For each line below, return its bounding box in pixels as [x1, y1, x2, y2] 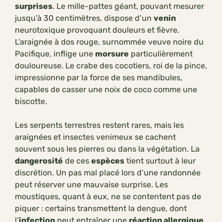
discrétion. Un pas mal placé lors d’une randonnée [15, 168, 201, 178]
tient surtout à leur [124, 156, 196, 166]
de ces [63, 156, 91, 166]
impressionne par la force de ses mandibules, [15, 73, 182, 83]
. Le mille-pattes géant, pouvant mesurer [53, 1, 204, 11]
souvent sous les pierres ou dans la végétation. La [15, 144, 200, 154]
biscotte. [15, 97, 47, 107]
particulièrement [129, 49, 193, 59]
